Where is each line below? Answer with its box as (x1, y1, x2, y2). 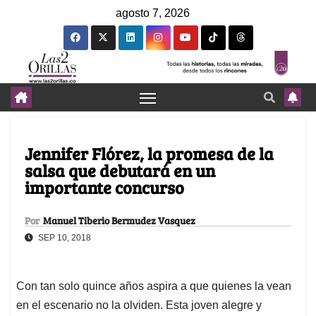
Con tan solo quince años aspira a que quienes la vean (16, 280, 291, 293)
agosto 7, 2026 (116, 7, 190, 19)
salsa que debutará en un (25, 159, 215, 183)
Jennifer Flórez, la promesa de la (25, 142, 274, 166)
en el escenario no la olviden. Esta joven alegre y (16, 299, 262, 312)
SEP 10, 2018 (36, 233, 91, 243)
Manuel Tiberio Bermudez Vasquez (43, 214, 195, 228)
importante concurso (25, 176, 184, 200)
